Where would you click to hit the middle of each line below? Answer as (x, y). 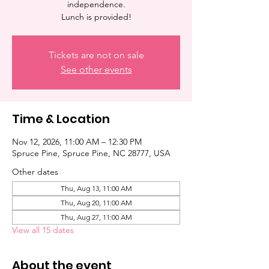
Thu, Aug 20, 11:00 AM (96, 203)
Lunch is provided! (96, 17)
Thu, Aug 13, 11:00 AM (96, 188)
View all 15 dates (43, 230)
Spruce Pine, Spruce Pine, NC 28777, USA (91, 153)
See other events (96, 69)
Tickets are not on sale (96, 55)
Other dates (35, 172)
